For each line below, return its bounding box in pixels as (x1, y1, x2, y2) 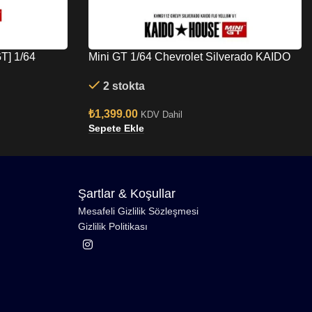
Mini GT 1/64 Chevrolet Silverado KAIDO (88, 50, 290, 63)
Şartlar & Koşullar (78, 187, 175, 201)
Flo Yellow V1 (88, 65, 157, 78)
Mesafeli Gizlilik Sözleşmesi (78, 205, 198, 217)
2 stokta (102, 80, 145, 93)
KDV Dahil (141, 109, 182, 120)
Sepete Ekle (88, 122, 144, 134)
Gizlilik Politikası (78, 221, 148, 233)
